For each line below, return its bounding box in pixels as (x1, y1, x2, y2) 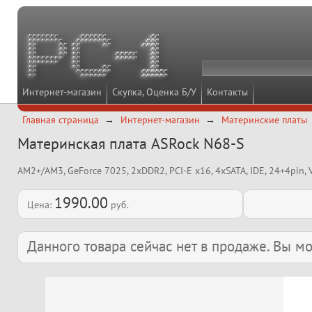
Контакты (207, 86, 248, 98)
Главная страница (22, 114, 99, 126)
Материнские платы (221, 114, 307, 126)
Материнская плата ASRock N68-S (17, 134, 244, 153)
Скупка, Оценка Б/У (112, 86, 196, 98)
